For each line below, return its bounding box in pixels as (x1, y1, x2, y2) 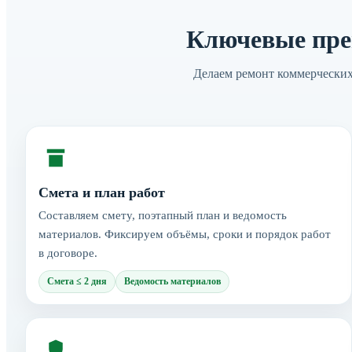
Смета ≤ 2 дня (47, 275, 107, 287)
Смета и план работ (38, 184, 165, 200)
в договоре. (38, 246, 97, 259)
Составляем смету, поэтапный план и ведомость (38, 208, 287, 222)
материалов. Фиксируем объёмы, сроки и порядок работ (38, 227, 331, 240)
